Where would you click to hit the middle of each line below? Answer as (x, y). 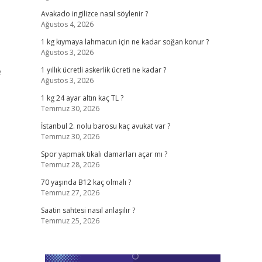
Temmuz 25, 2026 (70, 221)
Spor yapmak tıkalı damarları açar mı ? (104, 154)
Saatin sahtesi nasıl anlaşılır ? (88, 210)
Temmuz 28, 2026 (70, 165)
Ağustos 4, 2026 (67, 24)
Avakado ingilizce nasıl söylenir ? (94, 14)
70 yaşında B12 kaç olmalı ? (86, 182)
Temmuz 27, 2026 (70, 193)
